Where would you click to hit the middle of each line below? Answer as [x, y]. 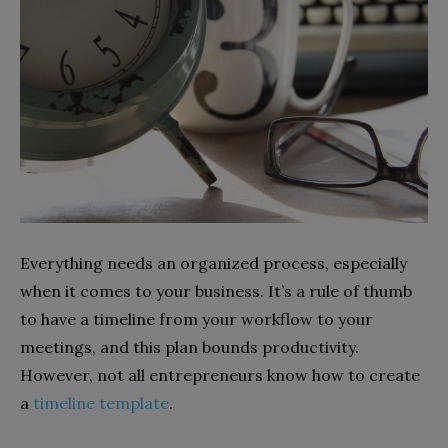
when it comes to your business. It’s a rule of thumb [216, 290]
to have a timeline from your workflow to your [196, 318]
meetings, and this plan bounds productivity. [189, 346]
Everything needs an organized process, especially [213, 262]
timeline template [101, 402]
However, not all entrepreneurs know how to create [220, 374]
